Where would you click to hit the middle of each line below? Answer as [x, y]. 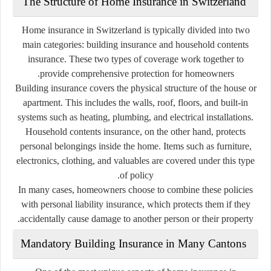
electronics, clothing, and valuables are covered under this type [135, 160]
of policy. [137, 175]
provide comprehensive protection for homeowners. [137, 73]
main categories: [54, 44]
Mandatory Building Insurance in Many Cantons [133, 243]
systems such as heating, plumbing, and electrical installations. [135, 117]
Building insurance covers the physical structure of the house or [135, 88]
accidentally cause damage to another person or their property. [137, 218]
